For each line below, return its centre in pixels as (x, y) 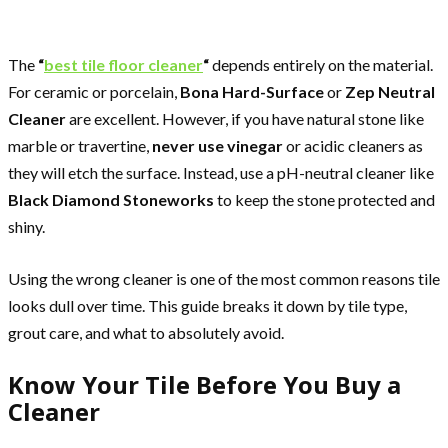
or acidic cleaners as (353, 145)
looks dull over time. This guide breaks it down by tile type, (207, 305)
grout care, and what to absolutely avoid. (146, 332)
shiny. (26, 226)
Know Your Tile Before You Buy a (204, 384)
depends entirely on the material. (321, 64)
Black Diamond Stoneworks (111, 199)
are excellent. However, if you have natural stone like (245, 118)
